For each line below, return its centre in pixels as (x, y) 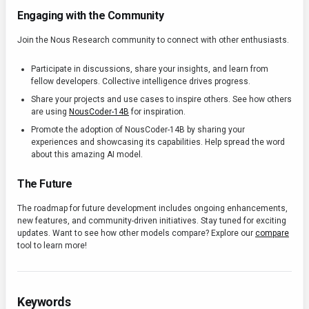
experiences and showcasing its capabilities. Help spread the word (158, 142)
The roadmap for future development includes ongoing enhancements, (152, 209)
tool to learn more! (52, 246)
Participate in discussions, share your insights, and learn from (150, 69)
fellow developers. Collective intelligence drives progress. (141, 82)
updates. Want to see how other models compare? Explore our (136, 233)
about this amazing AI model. (87, 155)
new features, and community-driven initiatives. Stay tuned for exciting (152, 221)
